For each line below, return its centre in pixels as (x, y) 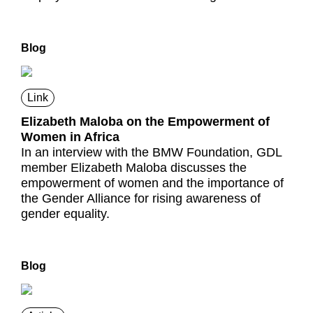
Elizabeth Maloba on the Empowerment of (145, 121)
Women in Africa (70, 137)
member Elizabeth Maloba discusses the (134, 167)
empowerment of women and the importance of (152, 183)
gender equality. (65, 213)
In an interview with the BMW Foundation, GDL (151, 152)
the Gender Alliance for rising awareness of (141, 198)
